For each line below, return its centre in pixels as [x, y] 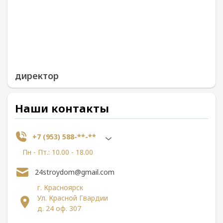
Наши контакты [62, 108]
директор [37, 75]
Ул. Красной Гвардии [73, 198]
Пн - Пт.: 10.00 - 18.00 [58, 152]
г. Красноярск [60, 187]
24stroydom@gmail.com [75, 172]
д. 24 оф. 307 [59, 208]
